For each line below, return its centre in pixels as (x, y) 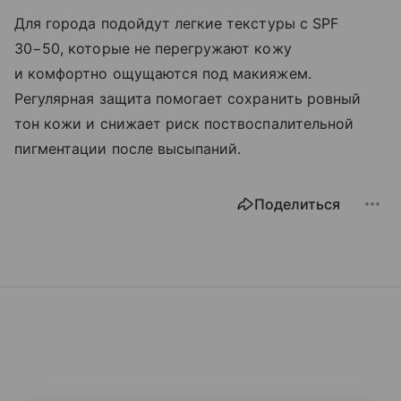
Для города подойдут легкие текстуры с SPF (176, 24)
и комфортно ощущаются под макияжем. (163, 74)
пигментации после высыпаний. (128, 149)
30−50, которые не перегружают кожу (153, 49)
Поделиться (297, 205)
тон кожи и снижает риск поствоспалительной (184, 124)
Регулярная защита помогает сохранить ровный (188, 99)
